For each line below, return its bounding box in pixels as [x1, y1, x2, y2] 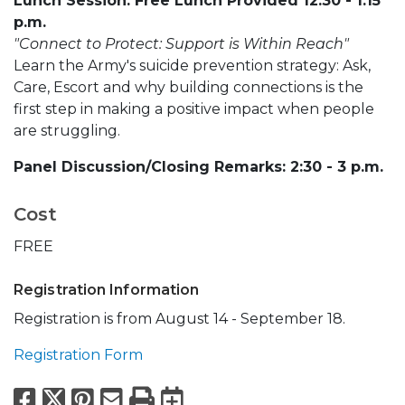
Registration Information [14, 281, 200, 299]
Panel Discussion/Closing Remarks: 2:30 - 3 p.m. [14, 158, 388, 176]
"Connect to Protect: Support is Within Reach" [14, 35, 349, 53]
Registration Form [14, 346, 143, 364]
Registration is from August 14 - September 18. [14, 310, 349, 328]
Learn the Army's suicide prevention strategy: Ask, [14, 57, 371, 75]
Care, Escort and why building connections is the [14, 79, 363, 97]
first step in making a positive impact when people [14, 100, 374, 118]
